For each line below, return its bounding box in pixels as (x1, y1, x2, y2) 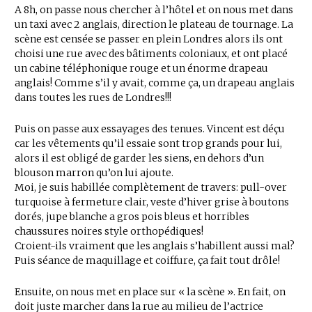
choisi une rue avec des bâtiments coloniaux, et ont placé (15, 47, 288, 60)
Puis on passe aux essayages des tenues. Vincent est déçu (15, 123, 285, 135)
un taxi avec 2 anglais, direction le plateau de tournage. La (15, 18, 293, 31)
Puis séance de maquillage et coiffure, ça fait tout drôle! (15, 254, 280, 267)
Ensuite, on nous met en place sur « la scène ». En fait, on (15, 286, 286, 298)
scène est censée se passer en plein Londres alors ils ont (15, 33, 283, 45)
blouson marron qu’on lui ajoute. (15, 166, 173, 179)
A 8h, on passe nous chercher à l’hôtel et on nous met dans (15, 3, 293, 16)
